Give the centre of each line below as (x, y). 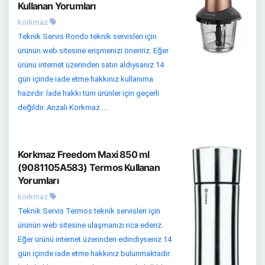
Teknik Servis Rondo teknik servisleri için (87, 36)
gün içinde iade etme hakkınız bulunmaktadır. (94, 253)
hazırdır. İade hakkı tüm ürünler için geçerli (88, 93)
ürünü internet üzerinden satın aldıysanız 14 (91, 64)
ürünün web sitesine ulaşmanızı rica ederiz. (91, 225)
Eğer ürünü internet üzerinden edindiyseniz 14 (95, 239)
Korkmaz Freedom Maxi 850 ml (84, 154)
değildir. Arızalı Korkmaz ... (62, 107)
